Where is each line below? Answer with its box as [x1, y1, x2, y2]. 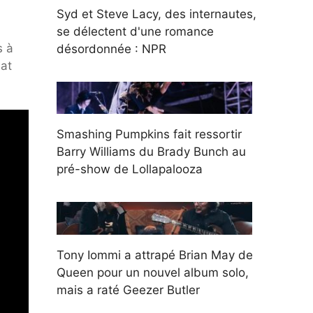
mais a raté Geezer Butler [57, 282, 200, 297]
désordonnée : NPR [57, 41, 166, 56]
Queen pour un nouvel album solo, [57, 265, 249, 279]
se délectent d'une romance [57, 24, 214, 38]
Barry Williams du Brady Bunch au [57, 145, 246, 159]
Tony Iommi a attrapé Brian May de [57, 247, 253, 262]
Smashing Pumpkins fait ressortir [57, 127, 242, 142]
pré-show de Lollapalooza [57, 162, 203, 177]
